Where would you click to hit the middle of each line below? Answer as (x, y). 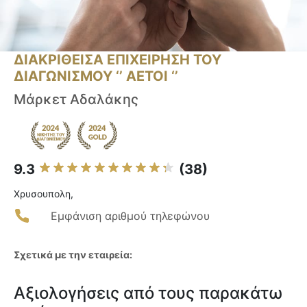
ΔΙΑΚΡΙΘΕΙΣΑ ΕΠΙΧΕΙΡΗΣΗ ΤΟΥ (118, 60)
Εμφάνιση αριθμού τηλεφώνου (130, 216)
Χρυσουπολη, (44, 194)
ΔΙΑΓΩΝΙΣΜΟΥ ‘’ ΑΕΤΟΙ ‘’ (96, 76)
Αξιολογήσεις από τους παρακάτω (148, 293)
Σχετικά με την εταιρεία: (73, 255)
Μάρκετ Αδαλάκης (76, 100)
